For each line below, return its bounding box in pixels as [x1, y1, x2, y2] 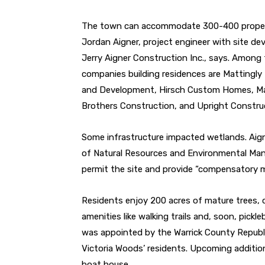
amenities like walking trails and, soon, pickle [82, 211, 261, 222]
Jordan [82, 36, 113, 47]
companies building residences [82, 68, 208, 79]
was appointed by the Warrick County [82, 227, 237, 238]
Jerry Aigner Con [82, 52, 150, 63]
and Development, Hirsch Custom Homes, [82, 84, 256, 95]
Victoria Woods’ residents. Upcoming [82, 243, 234, 254]
